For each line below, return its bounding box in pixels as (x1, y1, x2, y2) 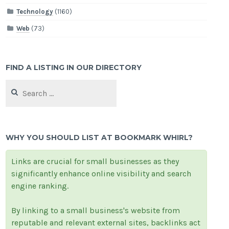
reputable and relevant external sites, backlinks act (11, 218, 201, 228)
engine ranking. (11, 181, 69, 191)
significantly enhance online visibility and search (11, 169, 192, 179)
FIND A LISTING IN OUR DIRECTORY (6, 63, 142, 73)
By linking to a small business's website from (11, 205, 180, 216)
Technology (16, 8, 54, 16)
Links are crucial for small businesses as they (11, 156, 179, 167)
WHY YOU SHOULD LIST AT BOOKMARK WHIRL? (6, 133, 193, 143)
